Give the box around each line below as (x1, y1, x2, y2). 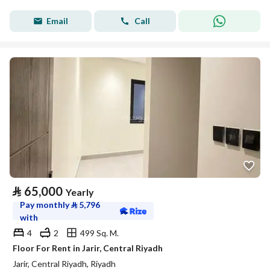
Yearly (66, 186, 94, 198)
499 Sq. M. (80, 227, 119, 238)
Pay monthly (20, 199, 71, 210)
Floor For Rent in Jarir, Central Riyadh (13, 243, 163, 253)
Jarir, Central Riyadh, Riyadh (13, 259, 116, 269)
